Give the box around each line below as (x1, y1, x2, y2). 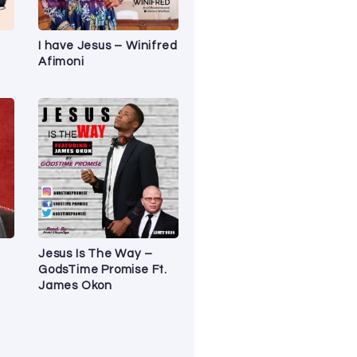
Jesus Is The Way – (38, 247, 153, 260)
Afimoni (38, 55, 84, 68)
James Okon (38, 279, 113, 292)
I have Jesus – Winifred (38, 39, 178, 52)
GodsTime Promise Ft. (38, 263, 168, 276)
